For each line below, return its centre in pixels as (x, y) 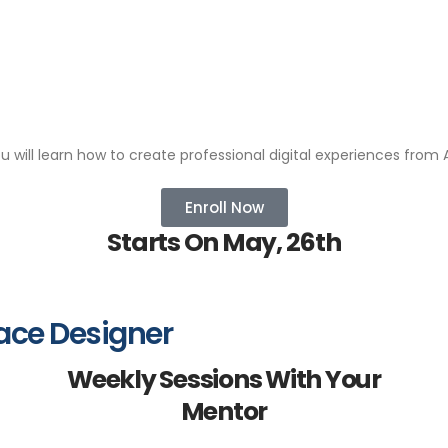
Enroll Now (224, 207)
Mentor (224, 411)
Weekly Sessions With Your (224, 379)
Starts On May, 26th (224, 242)
